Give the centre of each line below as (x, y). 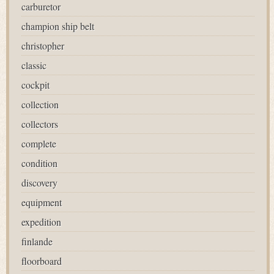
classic (34, 65)
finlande (37, 241)
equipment (42, 202)
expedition (41, 222)
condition (39, 163)
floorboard (42, 261)
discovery (39, 183)
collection (40, 104)
